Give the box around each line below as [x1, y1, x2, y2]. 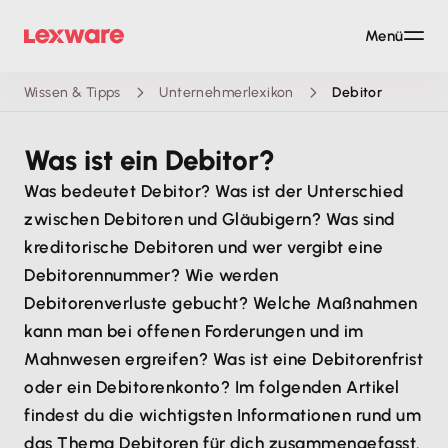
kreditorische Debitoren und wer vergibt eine [24, 237, 384, 257]
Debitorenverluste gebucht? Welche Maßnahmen [24, 293, 418, 313]
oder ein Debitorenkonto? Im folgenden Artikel [24, 377, 400, 397]
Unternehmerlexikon [159, 83, 294, 101]
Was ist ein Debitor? [24, 143, 275, 177]
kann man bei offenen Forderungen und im [24, 321, 364, 341]
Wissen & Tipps [24, 83, 121, 101]
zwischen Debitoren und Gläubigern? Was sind [24, 209, 395, 229]
